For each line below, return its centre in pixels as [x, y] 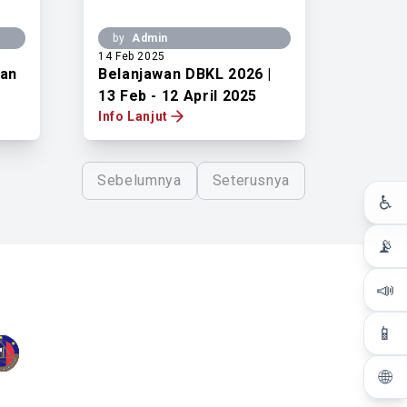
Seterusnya [251, 180]
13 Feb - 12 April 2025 [178, 96]
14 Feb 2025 [132, 56]
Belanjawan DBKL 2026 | [185, 74]
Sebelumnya [139, 180]
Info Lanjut [134, 116]
